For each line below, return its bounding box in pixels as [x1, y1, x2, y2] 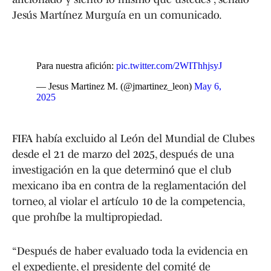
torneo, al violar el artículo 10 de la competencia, [12, 195, 244, 207]
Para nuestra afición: [36, 60, 116, 71]
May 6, [194, 80, 221, 91]
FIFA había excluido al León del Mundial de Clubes [12, 132, 255, 145]
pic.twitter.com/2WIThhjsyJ [116, 60, 222, 71]
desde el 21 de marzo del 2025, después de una [12, 148, 234, 160]
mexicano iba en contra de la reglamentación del [12, 179, 246, 192]
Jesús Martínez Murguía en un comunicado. [12, 8, 222, 21]
